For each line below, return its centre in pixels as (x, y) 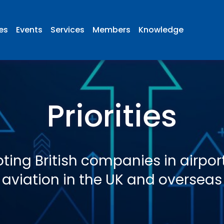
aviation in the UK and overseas (112, 179)
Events (29, 30)
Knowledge (161, 30)
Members (111, 30)
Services (67, 30)
